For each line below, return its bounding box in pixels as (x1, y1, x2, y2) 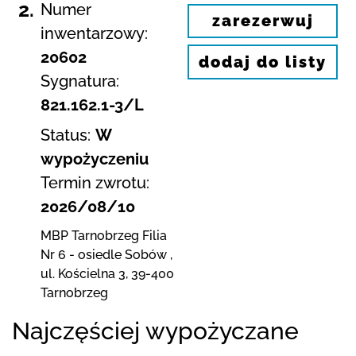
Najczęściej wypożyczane (12, 316, 299, 345)
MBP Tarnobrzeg (41, 227, 139, 243)
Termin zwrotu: (41, 172, 149, 192)
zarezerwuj (211, 11, 314, 31)
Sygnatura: (41, 71, 119, 91)
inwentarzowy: (41, 23, 148, 43)
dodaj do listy (199, 52, 327, 72)
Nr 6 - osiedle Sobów (41, 246, 167, 262)
